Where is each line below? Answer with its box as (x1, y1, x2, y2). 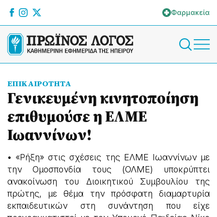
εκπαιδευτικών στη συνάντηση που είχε (7, 201, 210, 211)
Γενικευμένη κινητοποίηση (7, 87, 199, 108)
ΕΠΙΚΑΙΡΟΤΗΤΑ (7, 78, 71, 89)
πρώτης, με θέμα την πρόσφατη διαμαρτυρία (7, 188, 210, 199)
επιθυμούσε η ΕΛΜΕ (7, 106, 147, 127)
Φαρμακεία (171, 8, 210, 16)
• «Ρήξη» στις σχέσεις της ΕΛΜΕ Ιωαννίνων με (7, 152, 210, 162)
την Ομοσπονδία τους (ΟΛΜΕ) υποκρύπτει (7, 164, 210, 174)
